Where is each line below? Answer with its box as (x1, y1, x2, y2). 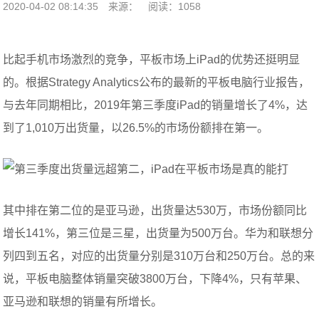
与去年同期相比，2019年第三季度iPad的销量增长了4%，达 (3, 99, 308, 111)
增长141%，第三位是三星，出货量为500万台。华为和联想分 (3, 227, 314, 239)
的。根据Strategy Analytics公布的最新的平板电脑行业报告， (3, 76, 310, 88)
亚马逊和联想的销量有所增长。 (3, 296, 163, 308)
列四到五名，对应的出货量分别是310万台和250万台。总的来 (3, 250, 315, 262)
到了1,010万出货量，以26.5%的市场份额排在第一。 (3, 122, 269, 134)
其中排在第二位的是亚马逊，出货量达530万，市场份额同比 (3, 204, 308, 216)
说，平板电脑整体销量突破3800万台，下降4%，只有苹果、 (3, 273, 308, 285)
